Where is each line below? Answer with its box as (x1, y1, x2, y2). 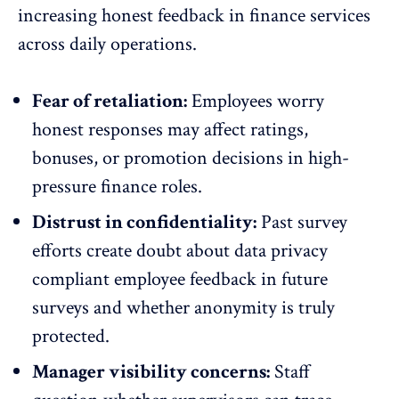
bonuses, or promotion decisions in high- (32, 145, 349, 172)
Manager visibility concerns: (32, 359, 270, 386)
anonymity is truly (194, 295, 335, 322)
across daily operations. (18, 31, 197, 58)
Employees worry (187, 88, 324, 115)
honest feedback (102, 3, 224, 29)
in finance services (224, 3, 370, 29)
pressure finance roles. (32, 174, 202, 200)
